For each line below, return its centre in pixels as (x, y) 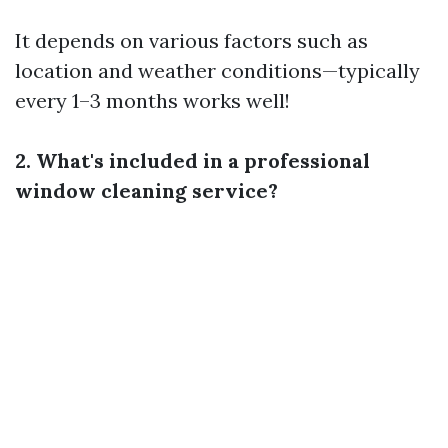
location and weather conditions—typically (217, 70)
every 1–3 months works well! (152, 100)
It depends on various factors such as (191, 40)
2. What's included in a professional (192, 160)
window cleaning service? (146, 190)
